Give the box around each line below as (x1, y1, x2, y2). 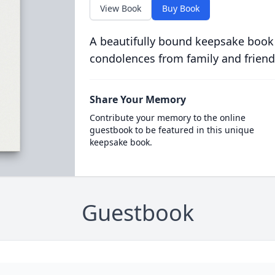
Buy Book (161, 2, 199, 14)
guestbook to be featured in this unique (89, 123, 254, 136)
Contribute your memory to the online (89, 111, 246, 123)
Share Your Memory (89, 92, 186, 106)
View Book (99, 2, 141, 14)
